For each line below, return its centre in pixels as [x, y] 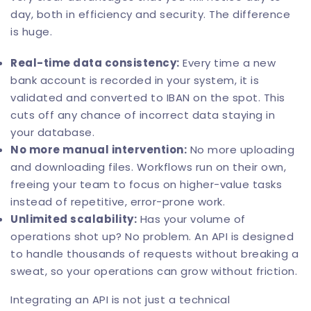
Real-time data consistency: [95, 63]
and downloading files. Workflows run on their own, [148, 167]
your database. [52, 132]
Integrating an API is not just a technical [120, 300]
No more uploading [241, 150]
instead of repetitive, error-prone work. [118, 202]
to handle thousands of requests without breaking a [154, 254]
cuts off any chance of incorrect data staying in [143, 115]
